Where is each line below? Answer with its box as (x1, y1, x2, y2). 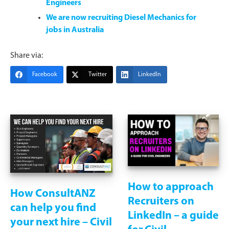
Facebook (32, 71, 57, 78)
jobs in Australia (46, 26, 104, 34)
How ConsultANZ (10, 188, 96, 200)
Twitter (88, 71, 107, 78)
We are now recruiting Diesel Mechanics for (46, 13, 196, 22)
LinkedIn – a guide (128, 210, 219, 222)
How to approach (128, 181, 214, 194)
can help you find (10, 202, 96, 214)
